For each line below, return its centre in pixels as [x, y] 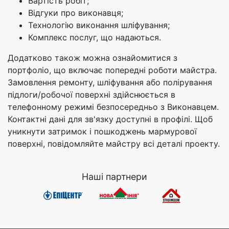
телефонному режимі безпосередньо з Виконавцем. [113, 107]
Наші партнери [114, 176]
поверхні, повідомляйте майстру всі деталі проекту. [114, 143]
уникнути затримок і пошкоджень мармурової [102, 131]
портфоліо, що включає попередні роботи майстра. [112, 70]
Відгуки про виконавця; [76, 13]
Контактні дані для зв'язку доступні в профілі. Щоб [110, 119]
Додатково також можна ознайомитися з [93, 58]
